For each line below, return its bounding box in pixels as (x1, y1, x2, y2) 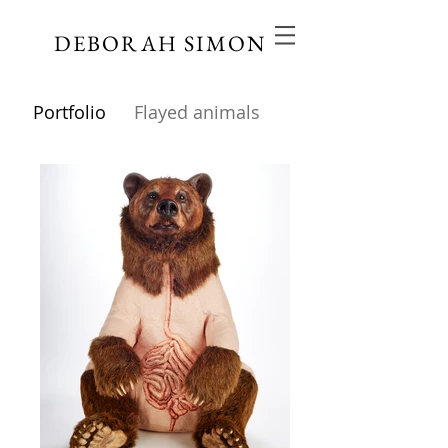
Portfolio (33, 100, 106, 124)
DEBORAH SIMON (53, 29, 267, 58)
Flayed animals (134, 100, 260, 124)
